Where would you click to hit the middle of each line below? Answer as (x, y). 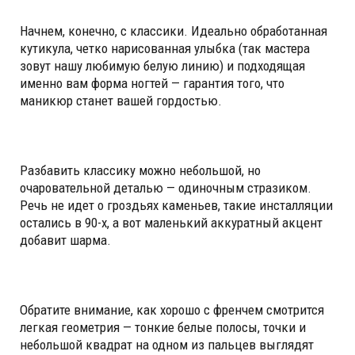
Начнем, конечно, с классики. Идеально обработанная (174, 31)
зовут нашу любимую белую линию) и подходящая (162, 65)
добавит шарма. (65, 240)
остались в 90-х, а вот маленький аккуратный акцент (171, 222)
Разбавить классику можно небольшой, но (140, 170)
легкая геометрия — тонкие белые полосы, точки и (163, 327)
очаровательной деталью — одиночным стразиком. (166, 187)
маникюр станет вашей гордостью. (121, 100)
